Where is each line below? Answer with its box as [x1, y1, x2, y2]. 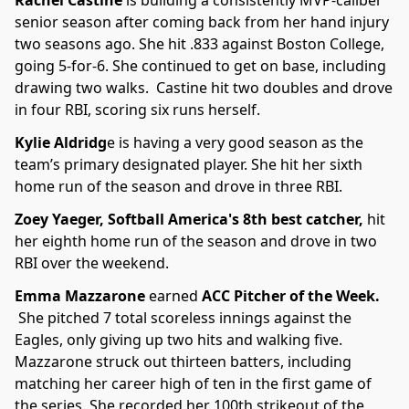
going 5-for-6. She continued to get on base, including [15, 56, 386, 77]
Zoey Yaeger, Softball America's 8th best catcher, [15, 209, 363, 230]
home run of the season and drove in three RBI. [15, 176, 342, 197]
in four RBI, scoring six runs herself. [15, 100, 260, 121]
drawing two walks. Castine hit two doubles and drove [15, 78, 393, 99]
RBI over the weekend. [15, 253, 169, 274]
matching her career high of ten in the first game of [15, 373, 372, 394]
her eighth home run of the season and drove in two [15, 231, 377, 252]
